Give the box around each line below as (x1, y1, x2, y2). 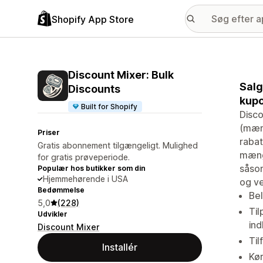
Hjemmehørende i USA (43, 174, 128, 184)
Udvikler (38, 210, 68, 218)
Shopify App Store (52, 13, 134, 25)
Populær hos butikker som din (38, 164, 146, 173)
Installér (102, 241, 137, 253)
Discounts (68, 83, 120, 95)
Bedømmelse (38, 186, 85, 194)
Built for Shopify (81, 102, 138, 111)
